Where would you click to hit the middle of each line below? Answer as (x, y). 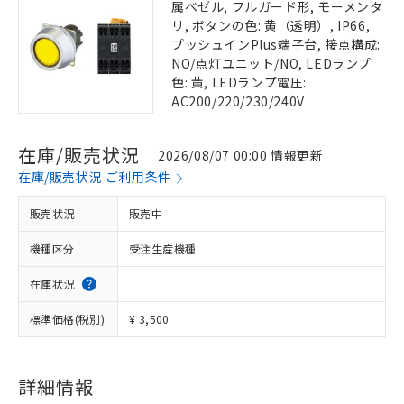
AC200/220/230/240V (238, 101)
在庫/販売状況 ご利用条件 (95, 177)
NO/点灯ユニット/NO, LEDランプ (271, 63)
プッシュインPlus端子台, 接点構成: (276, 44)
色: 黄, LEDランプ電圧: (239, 82)
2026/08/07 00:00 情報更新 (241, 155)
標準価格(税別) (68, 319)
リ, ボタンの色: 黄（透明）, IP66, (271, 25)
